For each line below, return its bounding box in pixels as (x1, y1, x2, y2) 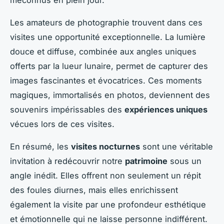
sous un (167, 155, 201, 166)
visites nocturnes (71, 141, 140, 151)
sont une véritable (140, 141, 213, 151)
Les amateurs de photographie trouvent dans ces (10, 17, 202, 27)
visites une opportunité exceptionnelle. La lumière (10, 31, 205, 42)
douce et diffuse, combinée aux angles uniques (10, 46, 196, 56)
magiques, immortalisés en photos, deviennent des (10, 89, 210, 100)
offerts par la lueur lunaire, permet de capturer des (10, 60, 208, 71)
